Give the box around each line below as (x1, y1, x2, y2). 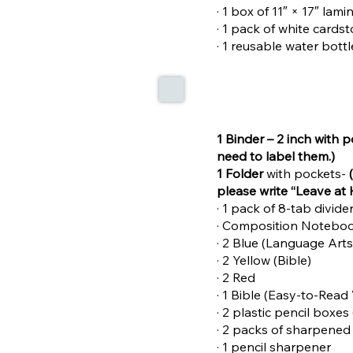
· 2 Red (217, 269, 256, 285)
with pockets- (266, 165, 350, 181)
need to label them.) (217, 147, 336, 164)
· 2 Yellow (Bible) (217, 251, 312, 268)
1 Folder (217, 165, 267, 181)
